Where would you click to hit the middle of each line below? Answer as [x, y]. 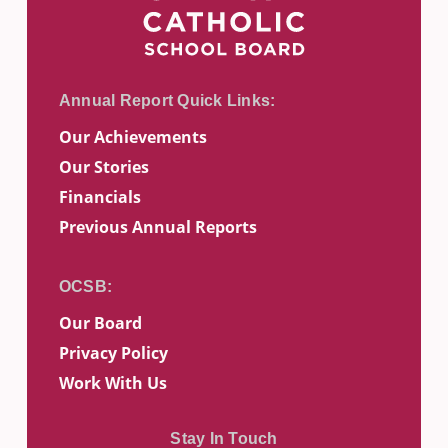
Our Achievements [132, 137]
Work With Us [112, 383]
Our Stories [103, 167]
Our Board [100, 323]
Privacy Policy [113, 353]
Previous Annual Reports [157, 227]
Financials [99, 197]
